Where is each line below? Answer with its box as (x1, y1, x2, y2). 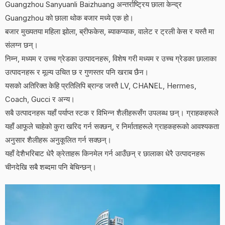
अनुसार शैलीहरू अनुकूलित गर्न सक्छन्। (5, 135, 111, 145)
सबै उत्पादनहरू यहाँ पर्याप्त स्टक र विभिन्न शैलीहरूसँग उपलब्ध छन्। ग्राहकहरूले (5, 108, 218, 118)
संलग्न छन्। (5, 40, 38, 50)
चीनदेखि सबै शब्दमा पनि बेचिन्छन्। (5, 162, 96, 172)
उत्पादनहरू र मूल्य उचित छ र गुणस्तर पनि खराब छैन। (5, 67, 149, 77)
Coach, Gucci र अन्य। (5, 94, 75, 104)
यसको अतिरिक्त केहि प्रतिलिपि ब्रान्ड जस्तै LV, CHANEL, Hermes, (5, 81, 196, 90)
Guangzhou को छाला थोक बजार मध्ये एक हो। (5, 13, 134, 23)
